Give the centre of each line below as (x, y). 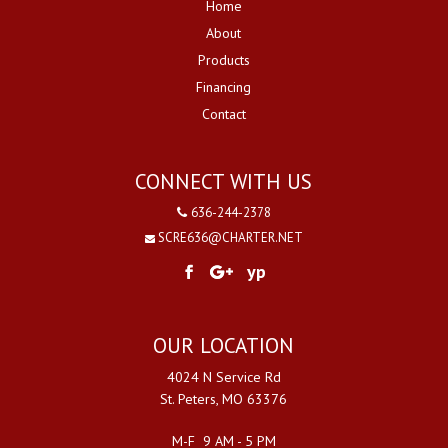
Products (223, 60)
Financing (224, 87)
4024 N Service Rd (223, 377)
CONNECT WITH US (224, 182)
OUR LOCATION (224, 346)
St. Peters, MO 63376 (224, 399)
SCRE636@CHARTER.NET (230, 238)
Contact (223, 114)
